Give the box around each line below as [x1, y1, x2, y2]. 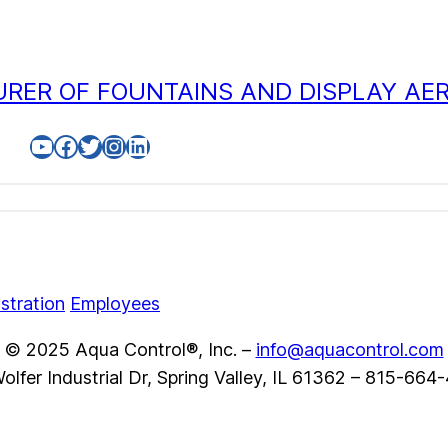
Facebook [53, 130, 162, 160]
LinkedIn [125, 130, 217, 160]
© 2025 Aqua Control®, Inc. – [4, 339, 256, 361]
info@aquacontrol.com [255, 339, 444, 361]
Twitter [77, 130, 156, 160]
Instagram [101, 130, 215, 160]
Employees [70, 293, 160, 315]
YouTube [29, 130, 125, 160]
